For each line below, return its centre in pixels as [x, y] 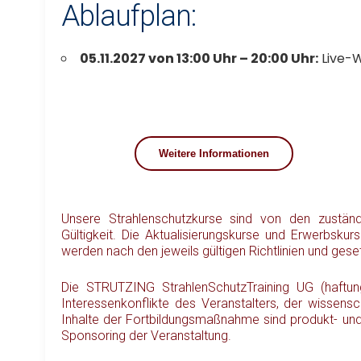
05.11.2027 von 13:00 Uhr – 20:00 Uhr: [199, 59]
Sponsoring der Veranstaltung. [146, 336]
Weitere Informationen [214, 154]
